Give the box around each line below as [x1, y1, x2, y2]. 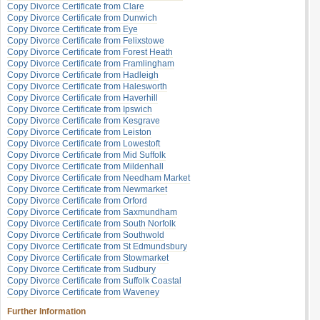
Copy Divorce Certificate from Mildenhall [7, 161, 164, 171]
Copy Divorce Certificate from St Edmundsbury [7, 241, 187, 251]
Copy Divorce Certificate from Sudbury [7, 264, 156, 274]
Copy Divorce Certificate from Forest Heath [7, 47, 173, 57]
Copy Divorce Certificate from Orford [7, 196, 147, 206]
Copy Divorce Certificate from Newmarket [7, 184, 167, 194]
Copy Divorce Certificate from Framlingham [7, 59, 174, 69]
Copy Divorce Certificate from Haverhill [7, 93, 158, 103]
